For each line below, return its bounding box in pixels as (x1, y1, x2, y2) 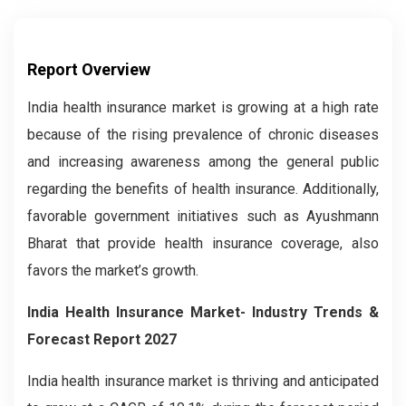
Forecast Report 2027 (27, 330, 177, 348)
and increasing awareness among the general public (27, 152, 379, 170)
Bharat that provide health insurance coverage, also (27, 234, 379, 252)
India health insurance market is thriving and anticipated (27, 372, 379, 390)
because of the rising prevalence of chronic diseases (27, 125, 379, 143)
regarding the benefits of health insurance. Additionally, (27, 179, 379, 198)
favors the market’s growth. (27, 261, 198, 279)
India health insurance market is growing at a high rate (27, 98, 379, 116)
